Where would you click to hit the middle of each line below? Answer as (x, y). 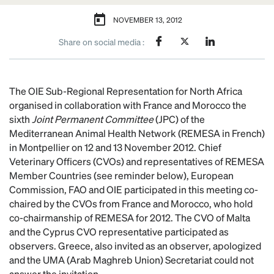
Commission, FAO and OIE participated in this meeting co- (134, 189)
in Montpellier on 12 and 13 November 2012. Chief (115, 147)
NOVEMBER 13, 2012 (147, 20)
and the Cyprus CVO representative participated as (119, 231)
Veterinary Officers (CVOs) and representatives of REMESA (137, 161)
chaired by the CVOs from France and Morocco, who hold (131, 203)
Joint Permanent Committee (92, 119)
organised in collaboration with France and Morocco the (128, 105)
